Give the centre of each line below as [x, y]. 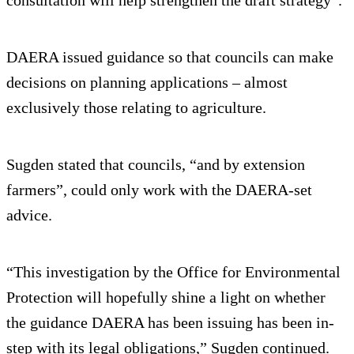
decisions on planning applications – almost [147, 83]
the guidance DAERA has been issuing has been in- [170, 323]
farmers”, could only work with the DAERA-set [159, 190]
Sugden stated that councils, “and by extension [156, 165]
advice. [29, 215]
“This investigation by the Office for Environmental [173, 272]
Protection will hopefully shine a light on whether [166, 298]
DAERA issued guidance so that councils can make [170, 57]
